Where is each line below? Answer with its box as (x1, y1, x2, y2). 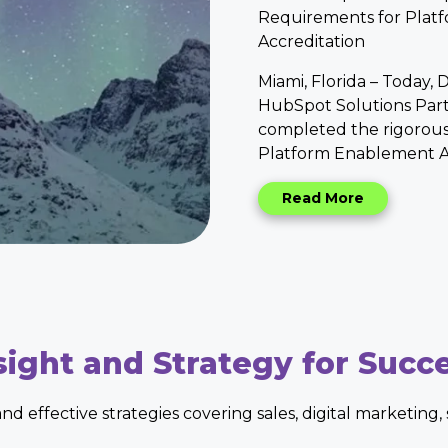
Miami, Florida (257, 71, 366, 91)
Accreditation (257, 31, 365, 51)
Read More (281, 188, 364, 207)
